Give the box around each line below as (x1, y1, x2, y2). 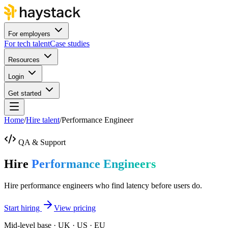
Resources (8, 56, 40, 64)
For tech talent (4, 39, 50, 48)
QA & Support (18, 138, 66, 147)
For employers (8, 30, 50, 38)
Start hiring (4, 203, 42, 212)
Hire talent (26, 116, 60, 124)
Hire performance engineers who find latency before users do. (4, 181, 202, 190)
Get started (8, 90, 41, 97)
